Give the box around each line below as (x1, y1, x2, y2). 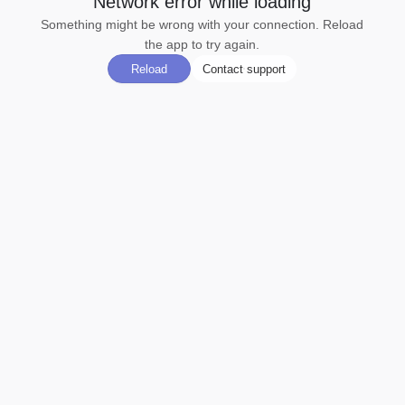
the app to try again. (145, 37, 259, 52)
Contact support (202, 61, 286, 76)
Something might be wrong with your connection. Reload (41, 17, 363, 32)
